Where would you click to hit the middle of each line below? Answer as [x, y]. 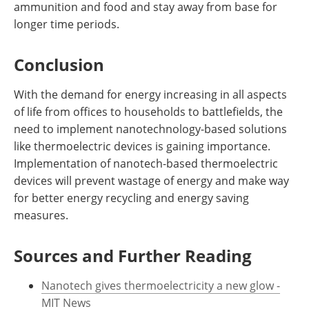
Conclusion [59, 64]
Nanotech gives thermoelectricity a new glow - [161, 286]
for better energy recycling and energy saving [131, 198]
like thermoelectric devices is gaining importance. [142, 146]
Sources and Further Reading [133, 256]
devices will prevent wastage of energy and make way [151, 181]
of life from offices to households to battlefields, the [148, 112]
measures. [41, 215]
